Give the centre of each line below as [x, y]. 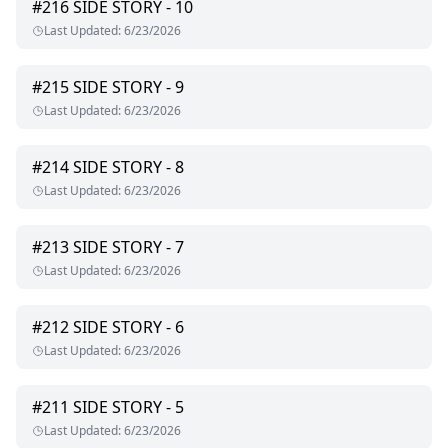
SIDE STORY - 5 [128, 407]
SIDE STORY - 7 [128, 247]
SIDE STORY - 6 [128, 327]
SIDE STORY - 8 [128, 167]
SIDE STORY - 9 [128, 87]
